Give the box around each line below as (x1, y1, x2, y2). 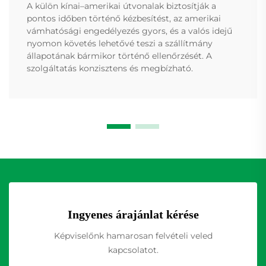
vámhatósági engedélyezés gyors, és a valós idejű (27, 26, 232, 37)
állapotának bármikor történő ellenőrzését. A (27, 50, 212, 62)
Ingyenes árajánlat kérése (67, 208, 199, 221)
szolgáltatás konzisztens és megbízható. (27, 63, 193, 74)
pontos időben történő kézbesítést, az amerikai (27, 13, 221, 24)
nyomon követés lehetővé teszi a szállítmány (27, 38, 213, 49)
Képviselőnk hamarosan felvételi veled (53, 230, 213, 242)
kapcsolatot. (107, 245, 159, 256)
